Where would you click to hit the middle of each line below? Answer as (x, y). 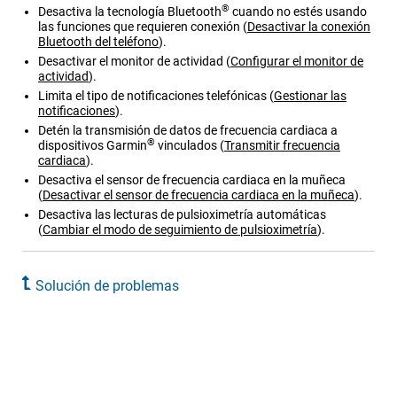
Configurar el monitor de (297, 62)
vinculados (186, 146)
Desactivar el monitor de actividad (131, 62)
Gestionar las (310, 96)
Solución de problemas (107, 286)
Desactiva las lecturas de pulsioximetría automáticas (182, 215)
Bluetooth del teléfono (98, 42)
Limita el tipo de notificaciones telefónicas (152, 96)
